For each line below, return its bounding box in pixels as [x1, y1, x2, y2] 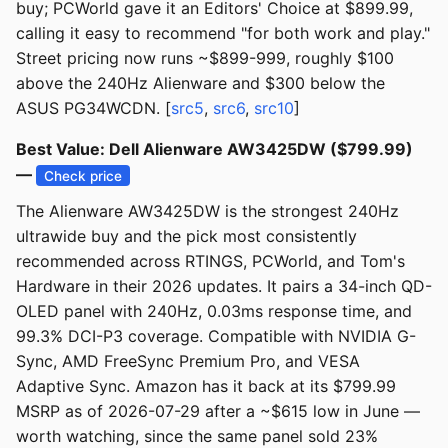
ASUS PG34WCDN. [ [16, 98, 171, 119]
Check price [44, 167, 123, 184]
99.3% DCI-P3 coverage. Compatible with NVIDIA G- [16, 326, 416, 347]
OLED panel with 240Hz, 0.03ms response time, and [16, 301, 412, 322]
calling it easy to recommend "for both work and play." [16, 23, 430, 44]
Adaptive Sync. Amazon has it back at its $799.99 [16, 376, 396, 397]
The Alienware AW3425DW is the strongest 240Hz [16, 201, 399, 222]
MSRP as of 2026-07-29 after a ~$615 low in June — [16, 401, 420, 422]
